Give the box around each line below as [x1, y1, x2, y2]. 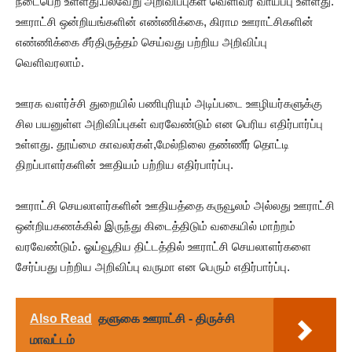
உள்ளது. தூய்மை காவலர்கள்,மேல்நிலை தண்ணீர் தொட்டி [16, 137, 289, 151]
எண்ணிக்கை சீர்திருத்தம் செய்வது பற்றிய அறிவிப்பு [16, 35, 267, 49]
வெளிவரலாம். [16, 55, 84, 69]
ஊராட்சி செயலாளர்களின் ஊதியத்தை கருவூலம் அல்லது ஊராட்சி [16, 198, 335, 212]
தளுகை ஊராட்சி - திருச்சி [98, 311, 235, 325]
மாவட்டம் [30, 332, 75, 346]
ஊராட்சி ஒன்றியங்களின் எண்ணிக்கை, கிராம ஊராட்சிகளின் [16, 14, 313, 28]
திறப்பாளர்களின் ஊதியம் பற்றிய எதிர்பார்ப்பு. [16, 157, 233, 171]
